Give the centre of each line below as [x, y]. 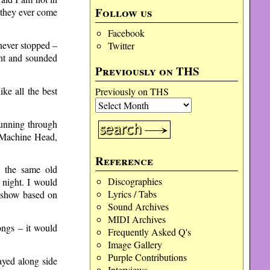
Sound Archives [138, 206]
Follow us [124, 13]
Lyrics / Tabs [132, 194]
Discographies [135, 181]
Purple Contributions [147, 257]
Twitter [121, 46]
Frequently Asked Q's [149, 232]
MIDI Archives [137, 219]
